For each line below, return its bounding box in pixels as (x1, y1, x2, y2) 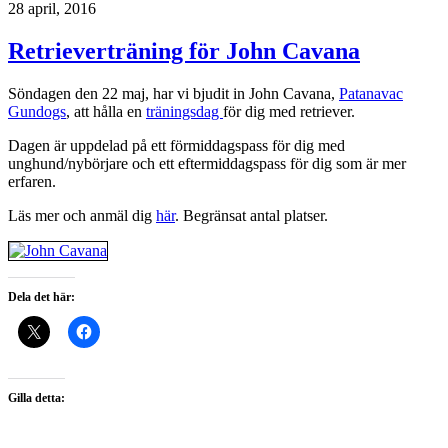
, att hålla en (66, 102, 146, 120)
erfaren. (8, 172, 56, 190)
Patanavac (339, 84, 403, 102)
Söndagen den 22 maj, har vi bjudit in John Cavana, (8, 84, 339, 102)
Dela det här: (8, 289, 75, 304)
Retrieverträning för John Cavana (8, 37, 360, 64)
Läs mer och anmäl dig (8, 206, 156, 224)
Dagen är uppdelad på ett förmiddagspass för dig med (8, 136, 345, 154)
